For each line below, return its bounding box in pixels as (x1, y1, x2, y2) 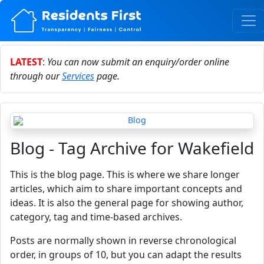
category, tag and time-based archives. (10, 210, 182, 223)
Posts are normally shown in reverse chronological (10, 234, 236, 247)
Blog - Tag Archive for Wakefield (10, 137, 254, 159)
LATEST (10, 55, 42, 68)
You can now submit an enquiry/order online (47, 55, 229, 68)
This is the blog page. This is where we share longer (10, 168, 240, 181)
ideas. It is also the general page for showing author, (10, 196, 243, 209)
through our (10, 70, 62, 82)
